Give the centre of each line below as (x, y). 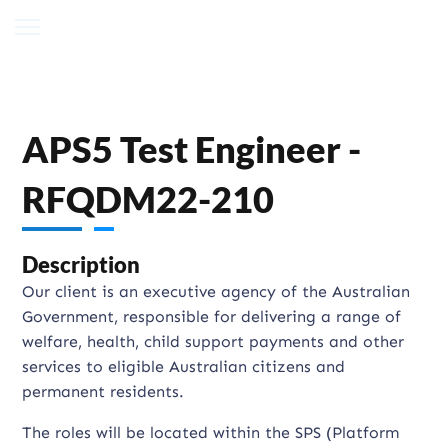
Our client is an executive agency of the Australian (216, 291)
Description (81, 264)
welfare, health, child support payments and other (213, 341)
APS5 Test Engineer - (192, 149)
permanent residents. (103, 391)
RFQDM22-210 (148, 199)
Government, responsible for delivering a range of (212, 316)
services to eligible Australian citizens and (184, 366)
